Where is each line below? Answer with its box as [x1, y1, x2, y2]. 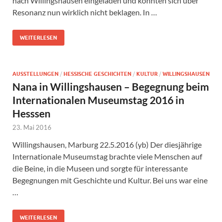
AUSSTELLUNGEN [12, 70, 58, 78]
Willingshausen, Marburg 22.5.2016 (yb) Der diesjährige [12, 140, 202, 150]
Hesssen [12, 107, 51, 120]
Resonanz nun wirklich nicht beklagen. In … [12, 7, 157, 17]
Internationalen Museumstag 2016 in [12, 94, 184, 107]
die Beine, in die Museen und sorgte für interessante [12, 164, 188, 173]
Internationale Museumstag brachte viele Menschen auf [12, 152, 202, 162]
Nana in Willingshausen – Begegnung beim [12, 80, 209, 93]
